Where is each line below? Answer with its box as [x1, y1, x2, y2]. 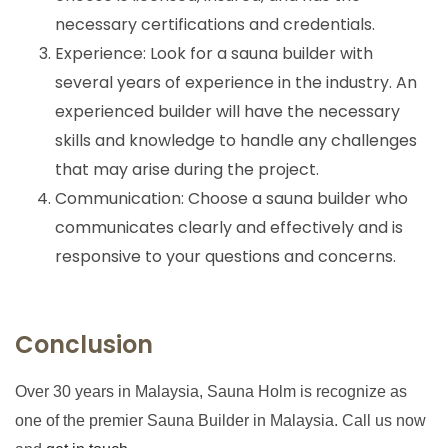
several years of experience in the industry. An [55, 71, 417, 95]
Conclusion [15, 328, 153, 362]
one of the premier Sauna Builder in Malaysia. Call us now [15, 412, 426, 430]
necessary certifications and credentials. [55, 13, 375, 37]
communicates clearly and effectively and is [55, 216, 403, 240]
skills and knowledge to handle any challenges [55, 129, 417, 153]
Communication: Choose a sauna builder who [55, 187, 408, 211]
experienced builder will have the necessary [55, 100, 400, 124]
